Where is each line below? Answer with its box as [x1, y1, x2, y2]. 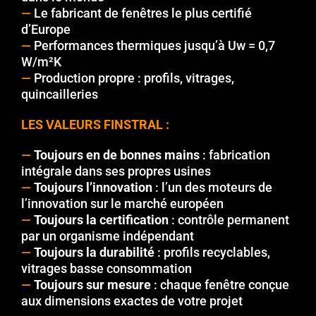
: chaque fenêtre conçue [151, 276, 289, 292]
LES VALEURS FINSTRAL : [21, 116, 169, 132]
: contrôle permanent [169, 212, 289, 227]
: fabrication [200, 147, 270, 162]
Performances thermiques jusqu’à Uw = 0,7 [31, 37, 275, 53]
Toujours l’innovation [34, 179, 152, 195]
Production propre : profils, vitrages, [31, 70, 234, 85]
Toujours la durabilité [34, 244, 154, 260]
